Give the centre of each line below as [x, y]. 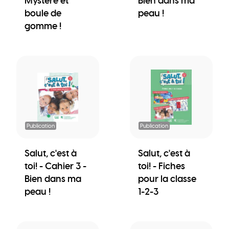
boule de [43, 13]
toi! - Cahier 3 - [55, 166]
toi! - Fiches [162, 166]
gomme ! [43, 26]
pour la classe [167, 178]
